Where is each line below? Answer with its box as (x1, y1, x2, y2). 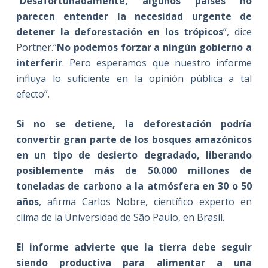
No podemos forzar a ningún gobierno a (56, 40, 252, 54)
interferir (16, 56, 62, 69)
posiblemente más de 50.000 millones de (16, 163, 252, 177)
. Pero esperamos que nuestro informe (62, 56, 252, 69)
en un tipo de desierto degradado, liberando (16, 148, 252, 162)
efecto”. (16, 87, 50, 100)
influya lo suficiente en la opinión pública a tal (16, 71, 252, 85)
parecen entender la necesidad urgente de (16, 9, 252, 23)
